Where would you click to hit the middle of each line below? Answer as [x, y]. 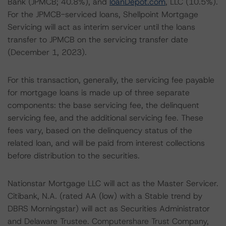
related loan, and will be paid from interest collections [106, 143]
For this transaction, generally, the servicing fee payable [111, 80]
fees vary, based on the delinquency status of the [100, 130]
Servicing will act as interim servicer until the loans [101, 27]
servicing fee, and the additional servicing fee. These [105, 118]
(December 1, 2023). [47, 52]
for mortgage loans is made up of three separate [99, 93]
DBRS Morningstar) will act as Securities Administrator [109, 209]
